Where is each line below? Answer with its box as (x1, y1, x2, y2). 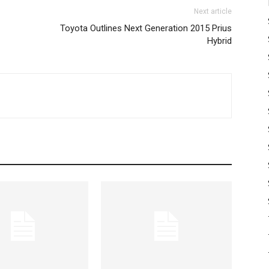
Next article (194, 7, 232, 16)
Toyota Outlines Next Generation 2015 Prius (60, 23, 232, 34)
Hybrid (207, 35, 232, 46)
